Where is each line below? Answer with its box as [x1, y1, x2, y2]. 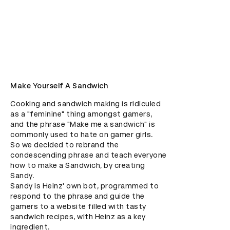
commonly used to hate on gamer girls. [10, 130, 155, 139]
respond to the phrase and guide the [10, 192, 145, 200]
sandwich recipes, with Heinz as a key [10, 213, 146, 221]
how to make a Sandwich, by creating [10, 161, 145, 169]
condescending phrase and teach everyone [10, 151, 167, 159]
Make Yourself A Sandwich [10, 82, 108, 90]
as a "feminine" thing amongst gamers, [10, 110, 152, 118]
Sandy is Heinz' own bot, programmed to [10, 182, 159, 190]
